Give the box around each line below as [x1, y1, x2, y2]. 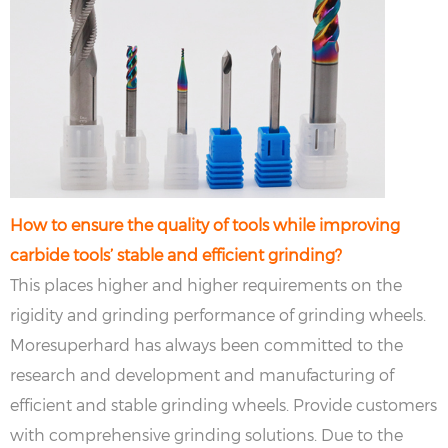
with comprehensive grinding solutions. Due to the [10, 425, 403, 444]
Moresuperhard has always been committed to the [10, 335, 403, 354]
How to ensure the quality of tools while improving [10, 215, 400, 234]
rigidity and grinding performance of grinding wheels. [10, 305, 426, 324]
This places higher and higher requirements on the [10, 275, 402, 294]
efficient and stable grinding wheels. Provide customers [10, 395, 437, 414]
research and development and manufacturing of [10, 365, 394, 384]
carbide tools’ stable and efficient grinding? [10, 245, 342, 264]
